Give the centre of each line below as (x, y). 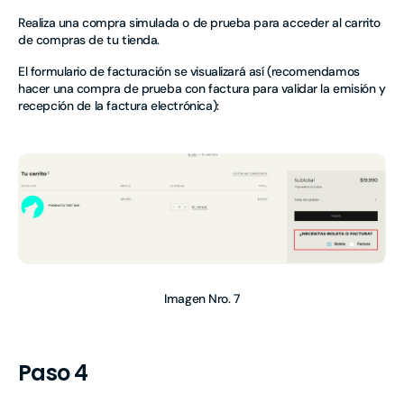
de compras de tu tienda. (89, 39)
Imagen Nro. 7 (202, 299)
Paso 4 (53, 373)
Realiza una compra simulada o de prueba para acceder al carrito (199, 22)
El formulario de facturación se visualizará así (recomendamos (189, 71)
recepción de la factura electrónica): (119, 105)
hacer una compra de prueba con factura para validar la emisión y (202, 88)
